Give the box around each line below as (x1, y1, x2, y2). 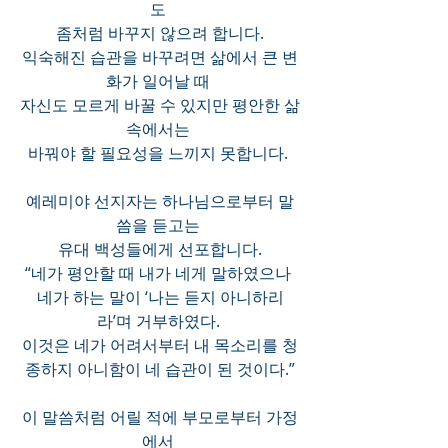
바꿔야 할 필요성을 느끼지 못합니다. (28, 142, 292, 165)
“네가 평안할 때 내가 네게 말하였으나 (25, 262, 295, 285)
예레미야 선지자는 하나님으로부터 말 (26, 190, 294, 213)
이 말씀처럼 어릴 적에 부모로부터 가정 (22, 406, 298, 429)
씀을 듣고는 (116, 214, 204, 237)
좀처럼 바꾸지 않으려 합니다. (56, 22, 264, 45)
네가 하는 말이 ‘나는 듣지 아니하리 (36, 286, 284, 309)
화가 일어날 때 (106, 70, 214, 93)
